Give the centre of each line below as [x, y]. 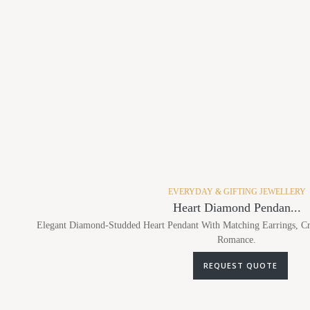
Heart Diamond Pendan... [237, 207]
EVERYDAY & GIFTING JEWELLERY [237, 191]
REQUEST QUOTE [262, 265]
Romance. [237, 239]
